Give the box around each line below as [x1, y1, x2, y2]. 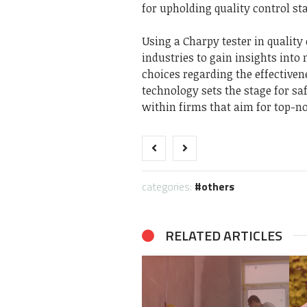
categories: [142, 178, 195, 195]
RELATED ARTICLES [165, 225, 282, 247]
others [201, 178, 234, 195]
